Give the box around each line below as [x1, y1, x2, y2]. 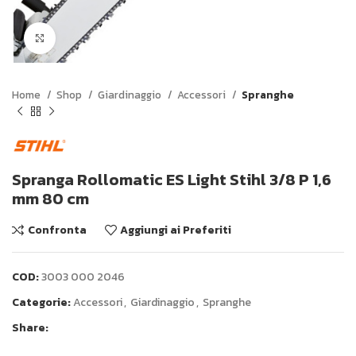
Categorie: [12, 294, 71, 311]
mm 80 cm [12, 187, 89, 211]
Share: [12, 319, 48, 336]
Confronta [27, 221, 87, 238]
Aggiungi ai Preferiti [120, 221, 232, 238]
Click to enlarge [56, 30, 137, 45]
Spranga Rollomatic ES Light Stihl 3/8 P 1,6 [12, 168, 331, 192]
